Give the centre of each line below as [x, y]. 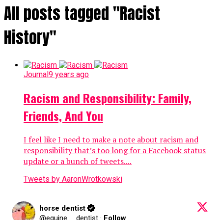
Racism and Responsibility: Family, [108, 97]
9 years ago [69, 74]
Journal [36, 74]
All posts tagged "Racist [82, 14]
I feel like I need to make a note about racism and [111, 139]
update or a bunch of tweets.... [78, 161]
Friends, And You [63, 115]
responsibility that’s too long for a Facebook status [115, 150]
